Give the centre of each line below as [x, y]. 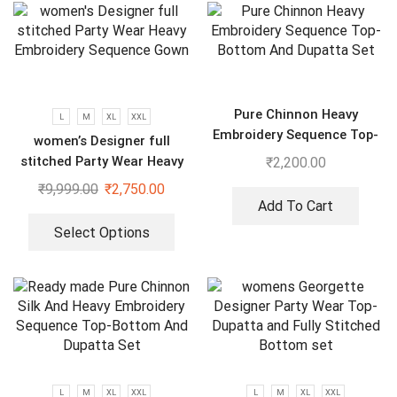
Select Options [101, 232]
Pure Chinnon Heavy [296, 115]
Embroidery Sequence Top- [296, 135]
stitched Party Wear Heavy [101, 161]
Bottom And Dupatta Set [296, 156]
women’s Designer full [101, 140]
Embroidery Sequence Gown [101, 181]
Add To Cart [296, 206]
